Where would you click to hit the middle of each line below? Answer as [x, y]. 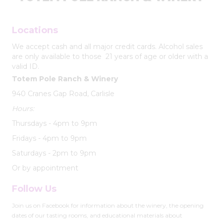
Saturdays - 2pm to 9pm [54, 153]
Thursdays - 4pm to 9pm [55, 123]
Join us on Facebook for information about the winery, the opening [108, 205]
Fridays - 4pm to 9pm [49, 138]
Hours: [23, 108]
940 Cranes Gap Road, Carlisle [63, 93]
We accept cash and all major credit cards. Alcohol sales [107, 46]
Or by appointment [45, 168]
